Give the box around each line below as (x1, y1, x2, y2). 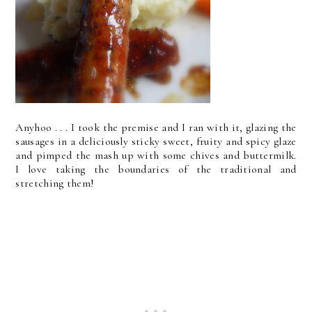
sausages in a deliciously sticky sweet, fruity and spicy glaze (15, 134, 297, 148)
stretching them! (15, 176, 95, 190)
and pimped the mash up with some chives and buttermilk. (15, 148, 297, 162)
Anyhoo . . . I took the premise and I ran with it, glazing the (15, 120, 297, 134)
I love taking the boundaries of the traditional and (15, 162, 297, 176)
